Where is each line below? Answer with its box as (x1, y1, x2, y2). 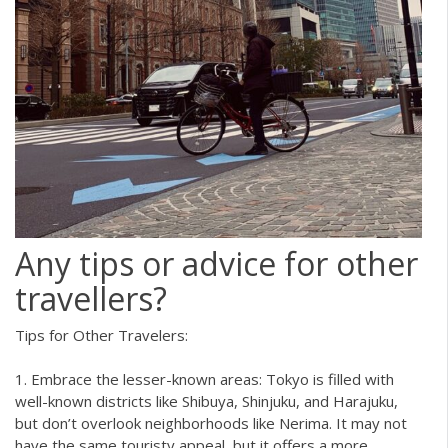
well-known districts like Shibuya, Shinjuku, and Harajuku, (15, 391, 398, 412)
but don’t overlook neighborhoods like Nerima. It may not (15, 413, 407, 434)
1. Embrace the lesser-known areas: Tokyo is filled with (15, 369, 394, 390)
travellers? (15, 276, 167, 320)
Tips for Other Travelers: (15, 324, 188, 345)
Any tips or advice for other (15, 241, 418, 285)
